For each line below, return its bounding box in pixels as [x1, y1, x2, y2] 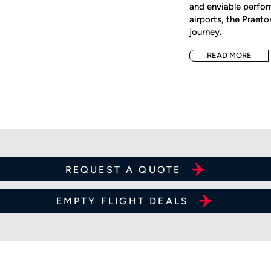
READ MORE [206, 51, 252, 60]
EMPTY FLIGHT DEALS [56, 195, 189, 207]
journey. [189, 27, 221, 38]
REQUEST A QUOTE [65, 163, 181, 175]
